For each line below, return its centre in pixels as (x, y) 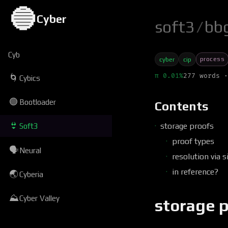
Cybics (30, 78)
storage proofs (187, 126)
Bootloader (38, 102)
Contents (182, 106)
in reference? (195, 172)
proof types (193, 141)
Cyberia (32, 175)
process (212, 59)
